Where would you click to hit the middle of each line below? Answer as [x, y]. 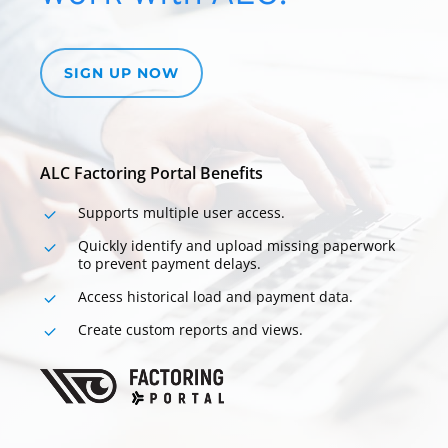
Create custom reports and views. [191, 330]
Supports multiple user [156, 213]
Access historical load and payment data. [216, 297]
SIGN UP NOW [122, 73]
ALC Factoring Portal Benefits [152, 173]
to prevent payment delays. [170, 264]
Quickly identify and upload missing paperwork [237, 246]
